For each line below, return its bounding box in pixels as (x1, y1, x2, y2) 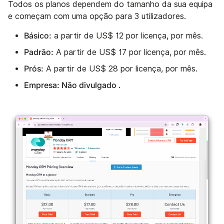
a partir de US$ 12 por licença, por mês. (51, 31, 203, 41)
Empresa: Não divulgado (24, 80, 118, 90)
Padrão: (24, 47, 53, 57)
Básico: (24, 30, 51, 41)
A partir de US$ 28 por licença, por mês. (43, 64, 197, 74)
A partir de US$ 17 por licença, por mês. (53, 47, 206, 57)
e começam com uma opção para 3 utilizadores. (8, 11, 186, 21)
